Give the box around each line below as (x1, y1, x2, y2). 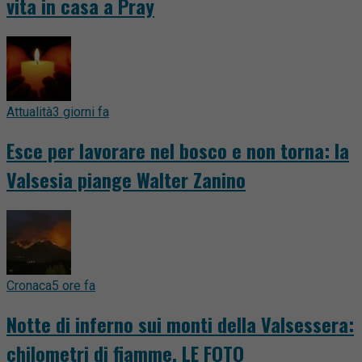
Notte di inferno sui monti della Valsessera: (6, 309, 354, 339)
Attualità (6, 104, 53, 120)
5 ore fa (52, 277, 95, 293)
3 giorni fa (53, 104, 109, 120)
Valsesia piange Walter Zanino (6, 164, 246, 194)
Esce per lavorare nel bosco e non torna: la (6, 135, 349, 165)
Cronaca (6, 277, 52, 293)
